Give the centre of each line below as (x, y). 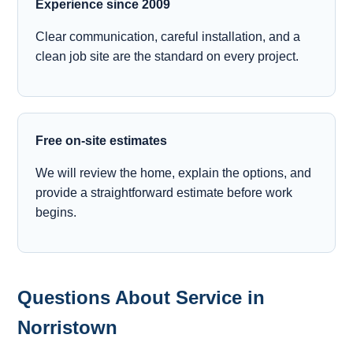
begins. (56, 213)
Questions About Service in (141, 298)
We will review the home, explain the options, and (174, 173)
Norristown (68, 328)
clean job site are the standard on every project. (167, 57)
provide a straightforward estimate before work (164, 193)
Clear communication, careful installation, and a (168, 37)
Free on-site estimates (102, 141)
